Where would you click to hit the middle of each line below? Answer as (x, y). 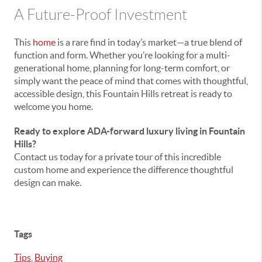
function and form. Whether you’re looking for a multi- (122, 55)
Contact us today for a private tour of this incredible (118, 156)
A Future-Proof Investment (101, 14)
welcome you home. (54, 106)
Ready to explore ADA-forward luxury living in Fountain (130, 131)
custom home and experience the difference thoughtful (124, 169)
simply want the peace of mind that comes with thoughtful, (131, 80)
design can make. (48, 182)
